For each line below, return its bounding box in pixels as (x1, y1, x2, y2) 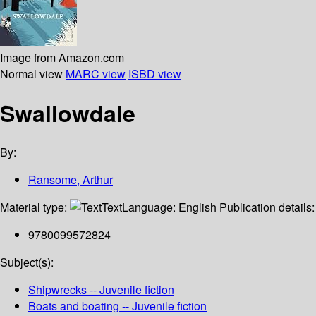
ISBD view (128, 65, 181, 82)
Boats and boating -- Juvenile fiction (28, 298, 207, 315)
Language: (122, 199, 178, 216)
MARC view (66, 65, 126, 82)
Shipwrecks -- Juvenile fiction (28, 281, 174, 298)
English (178, 199, 217, 216)
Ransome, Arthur (28, 171, 113, 188)
